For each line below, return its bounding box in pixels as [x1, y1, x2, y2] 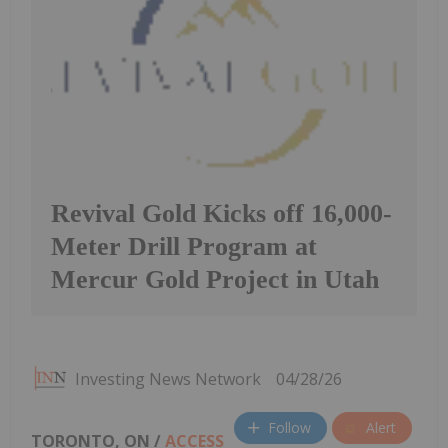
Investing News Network [75, 367, 261, 390]
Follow [268, 418, 311, 438]
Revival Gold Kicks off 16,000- [51, 198, 392, 228]
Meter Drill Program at [51, 231, 317, 261]
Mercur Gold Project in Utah [51, 264, 379, 294]
